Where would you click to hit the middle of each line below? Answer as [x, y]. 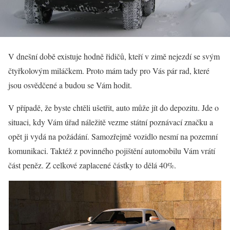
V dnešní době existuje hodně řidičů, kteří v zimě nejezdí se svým [114, 56]
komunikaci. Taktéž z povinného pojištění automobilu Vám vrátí [112, 151]
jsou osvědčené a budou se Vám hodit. [70, 85]
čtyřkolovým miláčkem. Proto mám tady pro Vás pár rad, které [109, 71]
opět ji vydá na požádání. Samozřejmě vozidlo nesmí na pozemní [113, 136]
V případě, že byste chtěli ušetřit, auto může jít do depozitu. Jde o [113, 108]
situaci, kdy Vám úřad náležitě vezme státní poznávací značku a [111, 122]
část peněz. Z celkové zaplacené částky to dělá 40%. [92, 165]
